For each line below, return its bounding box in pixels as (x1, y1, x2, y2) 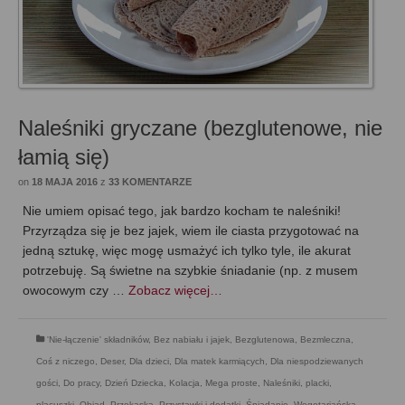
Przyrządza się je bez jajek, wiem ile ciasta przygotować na (23, 223, 359, 239)
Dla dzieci (129, 356, 169, 367)
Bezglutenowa (235, 334, 295, 345)
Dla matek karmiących (174, 356, 265, 367)
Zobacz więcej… (128, 283, 222, 298)
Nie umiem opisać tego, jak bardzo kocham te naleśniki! (23, 203, 341, 219)
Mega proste (205, 378, 258, 389)
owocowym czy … (23, 283, 128, 298)
